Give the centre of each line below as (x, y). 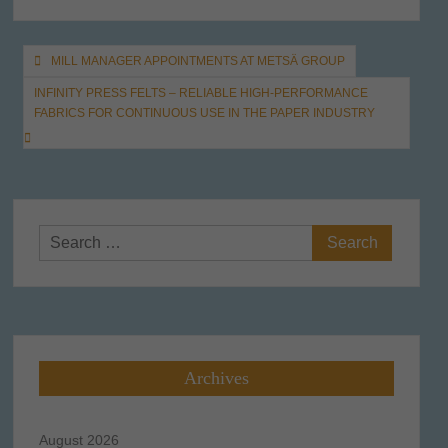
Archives (216, 377)
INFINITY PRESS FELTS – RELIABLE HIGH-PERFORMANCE (200, 92)
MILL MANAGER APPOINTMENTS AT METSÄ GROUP (197, 60)
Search (337, 237)
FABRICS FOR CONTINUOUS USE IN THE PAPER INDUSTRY (204, 112)
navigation (74, 93)
